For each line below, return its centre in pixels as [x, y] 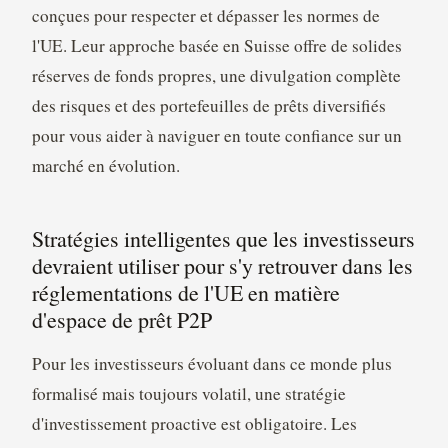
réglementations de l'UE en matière [185, 293]
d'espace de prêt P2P [121, 320]
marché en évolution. [105, 166]
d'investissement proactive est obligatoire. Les [194, 424]
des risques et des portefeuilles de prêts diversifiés [208, 106]
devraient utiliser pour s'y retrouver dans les [222, 266]
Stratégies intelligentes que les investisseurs [223, 239]
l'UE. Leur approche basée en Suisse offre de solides [216, 46]
